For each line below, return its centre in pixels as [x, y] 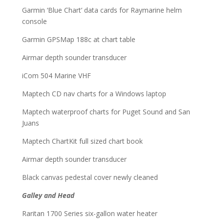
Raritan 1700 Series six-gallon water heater [89, 213]
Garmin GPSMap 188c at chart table [78, 39]
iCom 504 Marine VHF [56, 75]
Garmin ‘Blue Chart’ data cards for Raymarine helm [102, 10]
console [34, 21]
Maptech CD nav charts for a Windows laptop [94, 93]
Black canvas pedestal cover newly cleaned [90, 177]
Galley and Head [48, 195]
